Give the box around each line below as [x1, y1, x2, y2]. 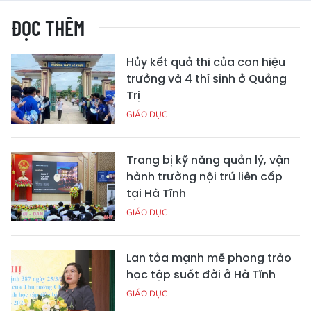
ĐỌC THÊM [11, 15, 85, 41]
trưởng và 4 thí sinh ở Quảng [126, 71, 287, 87]
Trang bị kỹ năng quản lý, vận [126, 152, 290, 169]
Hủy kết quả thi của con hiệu [126, 54, 285, 71]
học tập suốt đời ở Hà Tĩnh [126, 267, 276, 283]
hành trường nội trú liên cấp [126, 169, 283, 185]
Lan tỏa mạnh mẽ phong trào [126, 250, 292, 267]
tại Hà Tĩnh [126, 185, 186, 202]
